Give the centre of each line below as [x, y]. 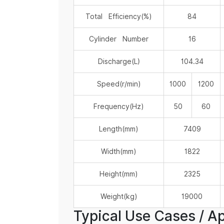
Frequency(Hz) [119, 107]
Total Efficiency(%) [119, 17]
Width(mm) [119, 152]
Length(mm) [119, 129]
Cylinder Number [119, 39]
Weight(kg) [119, 197]
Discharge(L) [119, 62]
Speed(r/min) [119, 84]
